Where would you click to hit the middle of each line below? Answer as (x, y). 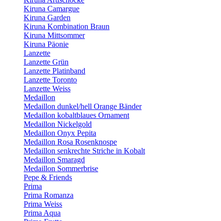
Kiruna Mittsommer (54, 35)
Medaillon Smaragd (54, 160)
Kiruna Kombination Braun (67, 26)
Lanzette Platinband (55, 71)
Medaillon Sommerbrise (61, 168)
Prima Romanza (49, 195)
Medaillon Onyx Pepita (60, 133)
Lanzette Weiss (47, 89)
